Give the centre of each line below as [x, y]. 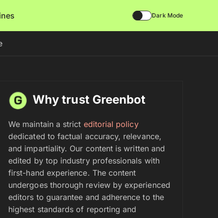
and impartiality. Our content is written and [87, 148]
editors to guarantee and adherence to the [86, 197]
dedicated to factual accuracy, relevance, [85, 136]
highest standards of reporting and [73, 209]
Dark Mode [167, 15]
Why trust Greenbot [89, 100]
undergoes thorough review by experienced [89, 185]
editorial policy [111, 124]
